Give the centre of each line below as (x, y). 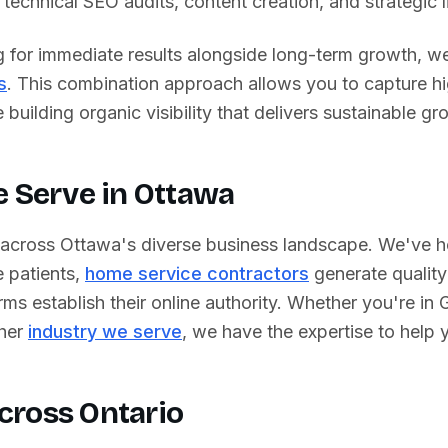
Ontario (131, 413)
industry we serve (105, 331)
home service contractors (197, 273)
